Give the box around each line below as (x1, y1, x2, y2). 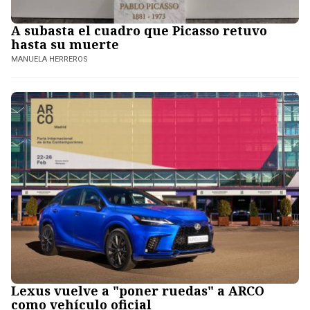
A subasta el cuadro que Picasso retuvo (11, 21, 267, 39)
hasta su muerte (11, 35, 119, 53)
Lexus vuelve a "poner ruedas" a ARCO (11, 282, 264, 299)
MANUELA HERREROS (11, 54, 88, 64)
